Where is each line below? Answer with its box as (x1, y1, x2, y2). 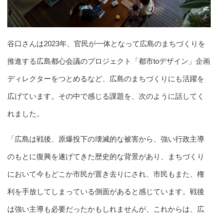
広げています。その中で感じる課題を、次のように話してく (7, 91, 204, 100)
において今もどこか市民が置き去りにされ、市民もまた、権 (7, 169, 204, 178)
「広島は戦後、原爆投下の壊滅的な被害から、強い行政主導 (7, 134, 204, 143)
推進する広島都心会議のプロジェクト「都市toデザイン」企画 (7, 56, 210, 65)
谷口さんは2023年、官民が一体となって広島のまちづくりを (7, 39, 205, 48)
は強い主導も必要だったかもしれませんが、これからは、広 (7, 204, 204, 213)
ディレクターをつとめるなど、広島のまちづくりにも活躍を (7, 74, 204, 83)
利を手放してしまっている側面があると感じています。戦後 (7, 187, 204, 196)
